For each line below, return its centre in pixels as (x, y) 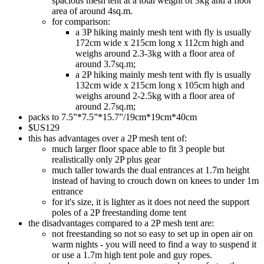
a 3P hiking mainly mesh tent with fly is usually (163, 32)
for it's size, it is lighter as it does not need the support (151, 202)
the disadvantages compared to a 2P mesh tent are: (121, 223)
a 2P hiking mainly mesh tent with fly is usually (163, 75)
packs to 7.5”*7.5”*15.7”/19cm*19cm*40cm (113, 117)
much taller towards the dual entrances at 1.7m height (151, 170)
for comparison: (81, 22)
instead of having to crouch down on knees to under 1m (155, 181)
